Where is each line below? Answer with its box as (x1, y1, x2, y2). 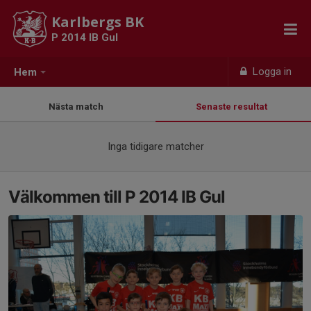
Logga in (250, 65, 292, 78)
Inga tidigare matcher (107, 140, 204, 153)
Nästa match (48, 101, 108, 112)
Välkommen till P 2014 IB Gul (8, 187, 225, 207)
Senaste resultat (195, 101, 271, 112)
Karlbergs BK (51, 12, 144, 31)
